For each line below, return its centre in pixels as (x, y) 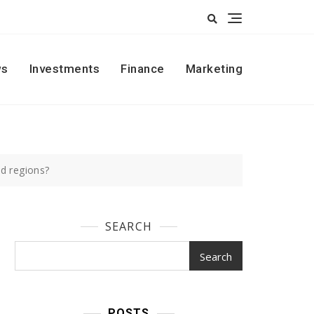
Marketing (214, 69)
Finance (143, 69)
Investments (64, 69)
